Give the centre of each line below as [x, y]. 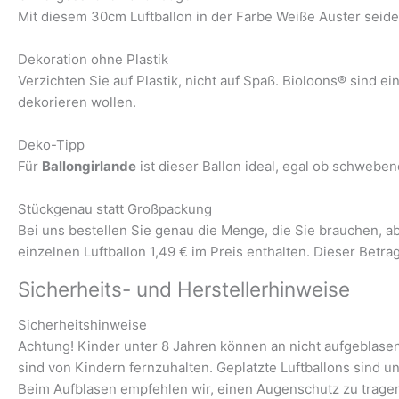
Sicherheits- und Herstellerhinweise [184, 289]
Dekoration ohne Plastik [93, 59]
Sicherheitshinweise [82, 324]
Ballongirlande [89, 166]
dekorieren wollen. [77, 102]
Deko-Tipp [51, 144]
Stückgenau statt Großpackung [115, 208]
